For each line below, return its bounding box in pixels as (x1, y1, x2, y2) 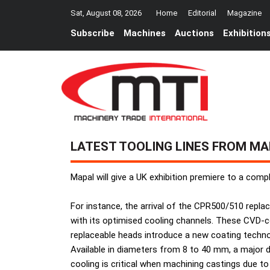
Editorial (188, 8, 216, 17)
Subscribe (71, 28, 115, 39)
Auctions (175, 28, 214, 39)
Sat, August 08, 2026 (71, 8, 142, 17)
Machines (124, 28, 166, 39)
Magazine (227, 8, 262, 17)
